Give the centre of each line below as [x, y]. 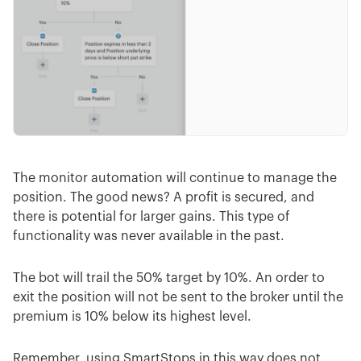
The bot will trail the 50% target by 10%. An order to [169, 278]
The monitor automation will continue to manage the [175, 178]
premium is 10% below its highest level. [132, 317]
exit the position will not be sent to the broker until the [178, 298]
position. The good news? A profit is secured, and [164, 198]
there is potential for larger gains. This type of [151, 217]
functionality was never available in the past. [149, 237]
